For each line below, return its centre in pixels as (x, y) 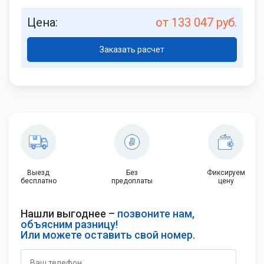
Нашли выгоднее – (68, 214)
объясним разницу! (69, 225)
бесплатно (38, 181)
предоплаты (132, 181)
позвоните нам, (155, 214)
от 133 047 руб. (196, 23)
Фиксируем (226, 173)
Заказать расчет (132, 50)
